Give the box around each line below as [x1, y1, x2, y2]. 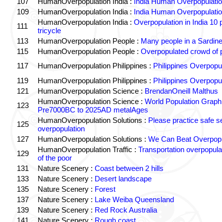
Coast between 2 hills [94, 164, 164, 172]
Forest [94, 185, 115, 193]
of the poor [37, 154, 72, 162]
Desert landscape [94, 174, 152, 183]
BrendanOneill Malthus [144, 87, 218, 95]
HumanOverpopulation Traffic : [37, 145, 138, 154]
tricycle [37, 26, 61, 35]
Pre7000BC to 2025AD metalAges [37, 106, 148, 114]
